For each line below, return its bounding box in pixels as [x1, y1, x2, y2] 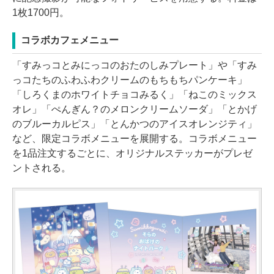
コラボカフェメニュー [21, 35, 119, 46]
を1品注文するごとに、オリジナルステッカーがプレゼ [12, 148, 253, 159]
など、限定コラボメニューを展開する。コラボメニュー [12, 133, 257, 144]
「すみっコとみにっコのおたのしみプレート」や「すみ [12, 60, 257, 71]
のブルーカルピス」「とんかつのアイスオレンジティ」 [12, 119, 257, 130]
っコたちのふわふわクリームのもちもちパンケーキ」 [12, 75, 247, 86]
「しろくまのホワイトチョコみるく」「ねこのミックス [12, 89, 257, 100]
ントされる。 [12, 163, 71, 174]
